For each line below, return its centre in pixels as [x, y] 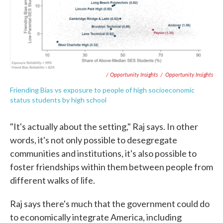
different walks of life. [53, 180]
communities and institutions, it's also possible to [103, 153]
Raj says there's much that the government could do [110, 203]
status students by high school [58, 100]
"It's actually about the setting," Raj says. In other [104, 126]
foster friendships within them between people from [111, 167]
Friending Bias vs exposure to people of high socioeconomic [102, 90]
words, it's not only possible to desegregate [94, 140]
